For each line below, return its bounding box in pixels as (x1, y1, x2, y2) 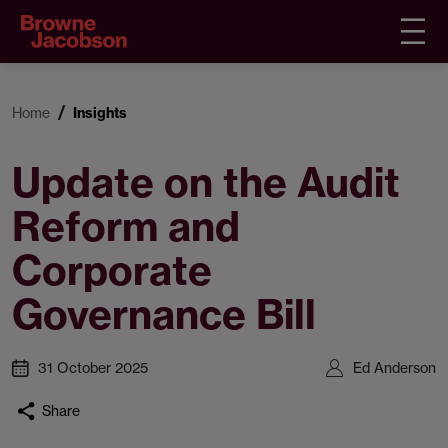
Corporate (12, 245, 212, 296)
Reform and (12, 201, 240, 252)
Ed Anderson (353, 359, 436, 376)
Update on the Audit (12, 157, 400, 208)
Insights (73, 104, 127, 122)
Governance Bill (12, 289, 316, 340)
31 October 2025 (38, 359, 148, 376)
